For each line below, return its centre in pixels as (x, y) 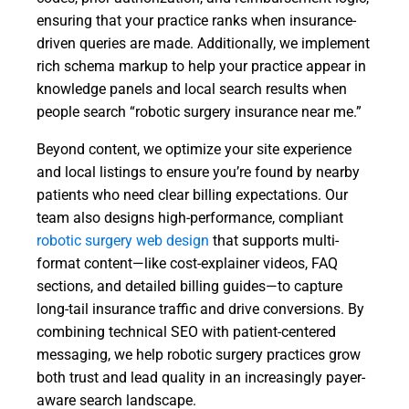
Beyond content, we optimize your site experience (194, 149)
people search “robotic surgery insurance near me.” (199, 112)
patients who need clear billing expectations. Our (192, 195)
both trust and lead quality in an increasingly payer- (201, 378)
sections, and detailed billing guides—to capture (189, 286)
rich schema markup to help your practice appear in (201, 66)
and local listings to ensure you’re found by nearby (198, 172)
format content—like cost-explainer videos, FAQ (187, 263)
